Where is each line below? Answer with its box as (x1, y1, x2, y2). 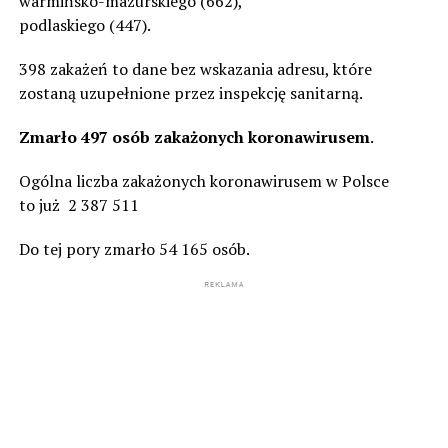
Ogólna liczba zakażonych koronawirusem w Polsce (18, 169, 389, 192)
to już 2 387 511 (18, 193, 139, 216)
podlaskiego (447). (18, 13, 151, 36)
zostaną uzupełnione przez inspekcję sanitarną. (18, 81, 363, 104)
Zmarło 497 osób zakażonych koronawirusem (18, 125, 370, 148)
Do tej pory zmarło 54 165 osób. (18, 237, 250, 260)
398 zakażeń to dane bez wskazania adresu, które (18, 57, 372, 80)
